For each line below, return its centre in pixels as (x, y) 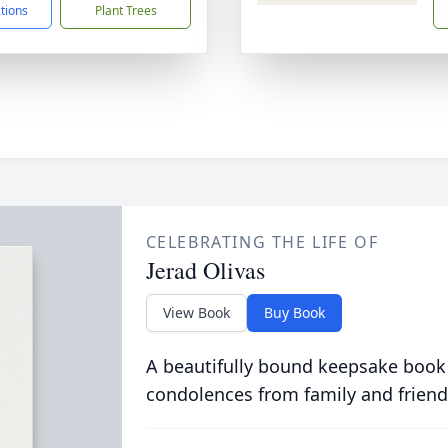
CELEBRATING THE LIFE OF (262, 242)
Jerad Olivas (205, 270)
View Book (196, 312)
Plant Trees (125, 10)
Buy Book (294, 312)
